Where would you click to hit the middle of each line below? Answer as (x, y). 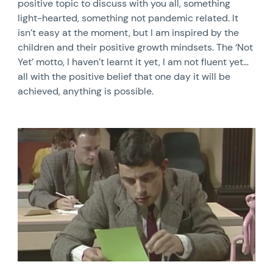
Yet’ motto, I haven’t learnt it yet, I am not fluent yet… (133, 62)
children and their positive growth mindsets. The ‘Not (136, 47)
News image (44, 133)
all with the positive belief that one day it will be (124, 76)
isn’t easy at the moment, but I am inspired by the (129, 33)
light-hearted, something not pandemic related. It (128, 18)
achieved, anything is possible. (86, 91)
